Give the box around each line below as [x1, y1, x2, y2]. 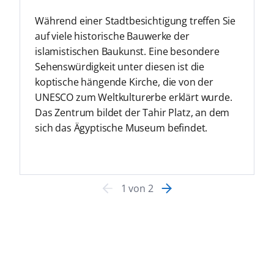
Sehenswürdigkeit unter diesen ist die [34, 59, 205, 73]
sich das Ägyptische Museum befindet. [34, 120, 208, 135]
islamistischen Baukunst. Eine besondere [34, 44, 220, 58]
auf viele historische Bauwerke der [34, 29, 190, 43]
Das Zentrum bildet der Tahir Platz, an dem [34, 105, 230, 119]
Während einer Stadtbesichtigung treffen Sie [34, 13, 236, 28]
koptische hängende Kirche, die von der [34, 75, 213, 89]
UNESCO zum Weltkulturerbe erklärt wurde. [34, 90, 232, 104]
